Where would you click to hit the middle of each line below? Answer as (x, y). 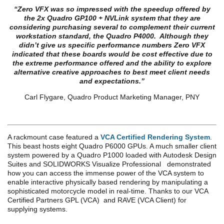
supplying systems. (37, 209)
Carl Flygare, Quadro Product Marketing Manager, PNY (112, 97)
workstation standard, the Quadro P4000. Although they (112, 36)
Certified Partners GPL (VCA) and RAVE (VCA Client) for (97, 200)
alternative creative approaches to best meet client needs (112, 72)
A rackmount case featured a (54, 137)
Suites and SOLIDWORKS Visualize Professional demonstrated (109, 164)
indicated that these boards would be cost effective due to (112, 54)
